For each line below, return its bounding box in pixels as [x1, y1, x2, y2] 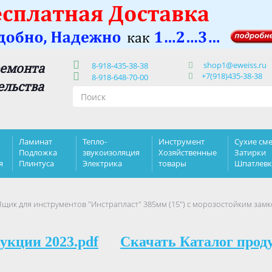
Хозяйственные [158, 147, 217, 158]
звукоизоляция [83, 147, 140, 158]
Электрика [83, 158, 122, 169]
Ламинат [19, 136, 52, 147]
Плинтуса [19, 158, 54, 169]
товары [158, 158, 186, 169]
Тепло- [83, 136, 107, 147]
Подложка [19, 147, 57, 158]
